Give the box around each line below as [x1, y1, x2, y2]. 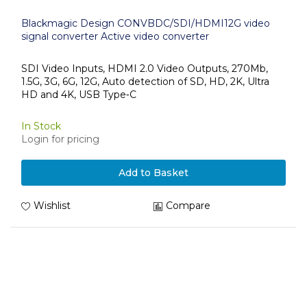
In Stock [21, 120, 61, 132]
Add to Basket [119, 167, 188, 179]
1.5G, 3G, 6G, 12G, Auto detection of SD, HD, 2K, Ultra [21, 75, 269, 88]
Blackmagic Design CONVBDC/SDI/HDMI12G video [21, 17, 270, 29]
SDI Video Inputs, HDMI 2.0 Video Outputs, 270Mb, [21, 62, 268, 75]
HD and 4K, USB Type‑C [21, 88, 136, 101]
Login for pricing [21, 133, 99, 145]
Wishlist [34, 199, 71, 212]
